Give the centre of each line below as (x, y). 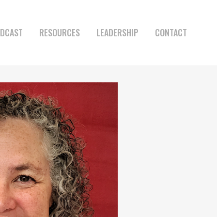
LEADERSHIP (117, 32)
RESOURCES (60, 32)
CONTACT (171, 32)
